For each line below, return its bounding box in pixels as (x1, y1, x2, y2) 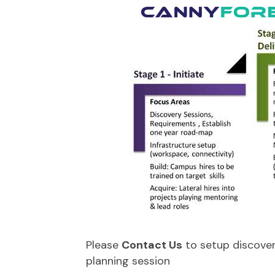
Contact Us (122, 238, 182, 253)
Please (86, 238, 122, 253)
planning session (86, 254, 170, 269)
